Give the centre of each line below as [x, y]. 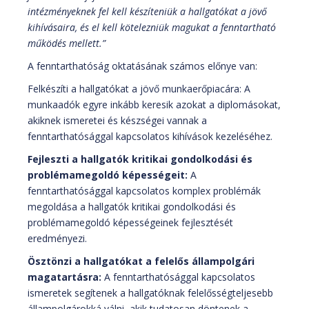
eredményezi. [57, 239]
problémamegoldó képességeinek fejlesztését [130, 223]
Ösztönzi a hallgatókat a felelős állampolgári [141, 261]
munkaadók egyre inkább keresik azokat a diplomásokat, [154, 105]
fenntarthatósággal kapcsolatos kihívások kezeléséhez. [150, 137]
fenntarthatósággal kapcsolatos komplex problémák [144, 191]
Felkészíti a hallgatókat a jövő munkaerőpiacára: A [139, 89]
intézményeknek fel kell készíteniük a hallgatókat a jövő [147, 12]
